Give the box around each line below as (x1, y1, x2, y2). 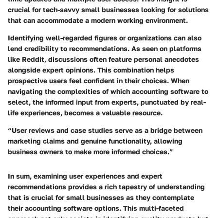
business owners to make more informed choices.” (8, 147, 173, 156)
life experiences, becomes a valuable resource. (8, 109, 163, 117)
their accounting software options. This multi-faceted (8, 204, 184, 213)
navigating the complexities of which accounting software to (8, 87, 208, 96)
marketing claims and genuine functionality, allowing (8, 137, 182, 145)
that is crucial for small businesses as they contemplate (8, 193, 194, 202)
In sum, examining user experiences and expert (8, 172, 163, 181)
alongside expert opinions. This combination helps (8, 66, 174, 74)
